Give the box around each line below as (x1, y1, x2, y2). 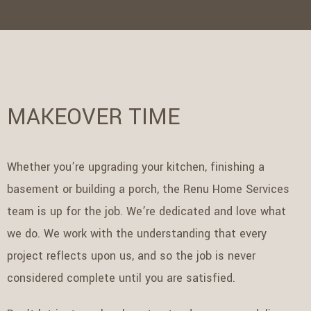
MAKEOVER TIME (7, 102, 180, 133)
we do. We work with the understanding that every (7, 226, 267, 242)
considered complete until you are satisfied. (7, 270, 236, 287)
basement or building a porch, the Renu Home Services (7, 181, 290, 198)
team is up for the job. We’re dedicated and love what (7, 203, 287, 220)
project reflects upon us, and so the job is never (7, 248, 256, 264)
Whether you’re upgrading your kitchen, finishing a (7, 159, 265, 176)
